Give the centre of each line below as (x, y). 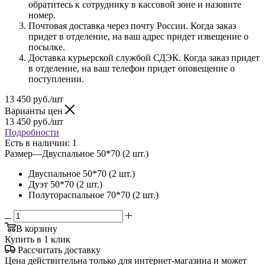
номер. (42, 15)
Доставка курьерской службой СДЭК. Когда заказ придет (144, 57)
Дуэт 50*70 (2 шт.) (65, 184)
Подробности (32, 132)
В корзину (37, 228)
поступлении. (57, 79)
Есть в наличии (36, 143)
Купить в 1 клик (38, 239)
